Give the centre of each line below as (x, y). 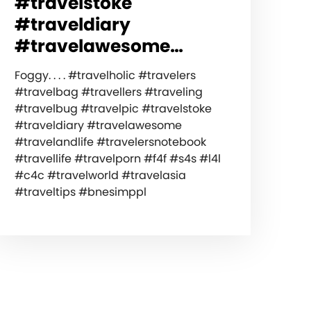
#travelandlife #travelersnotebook (110, 142)
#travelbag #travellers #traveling (108, 92)
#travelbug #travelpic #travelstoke (113, 108)
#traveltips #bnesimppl (80, 192)
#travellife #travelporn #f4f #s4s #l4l (117, 158)
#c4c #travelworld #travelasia (100, 175)
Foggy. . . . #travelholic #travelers (105, 75)
